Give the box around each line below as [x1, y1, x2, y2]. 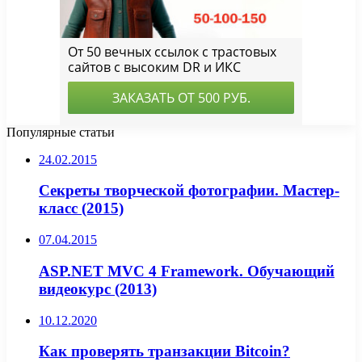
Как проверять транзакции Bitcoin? [39, 343, 290, 360]
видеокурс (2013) [39, 280, 157, 297]
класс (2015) [39, 200, 124, 217]
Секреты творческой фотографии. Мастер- [39, 182, 339, 200]
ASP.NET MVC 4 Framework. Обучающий [39, 262, 335, 280]
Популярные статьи [6, 124, 115, 139]
